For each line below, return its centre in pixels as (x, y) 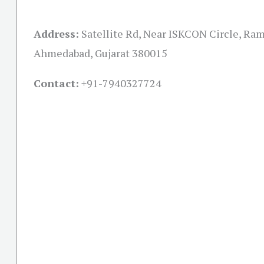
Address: (56, 34)
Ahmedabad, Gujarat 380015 (100, 53)
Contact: (56, 83)
